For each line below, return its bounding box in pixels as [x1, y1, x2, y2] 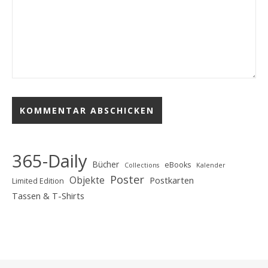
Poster [110, 172, 144, 187]
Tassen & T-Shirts [12, 190, 84, 202]
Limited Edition [12, 176, 64, 186]
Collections [124, 161, 159, 169]
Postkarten [150, 174, 194, 186]
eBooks [165, 160, 191, 170]
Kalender [196, 161, 226, 169]
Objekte [69, 174, 105, 187]
